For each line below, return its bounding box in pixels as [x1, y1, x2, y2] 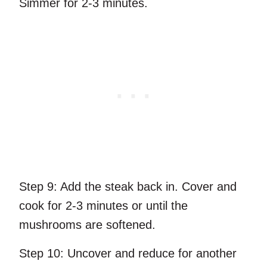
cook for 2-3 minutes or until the [19, 199, 188, 213]
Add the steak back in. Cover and [57, 180, 237, 194]
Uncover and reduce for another [64, 247, 237, 260]
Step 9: [19, 180, 57, 194]
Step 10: [19, 247, 64, 260]
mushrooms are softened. [19, 218, 156, 232]
